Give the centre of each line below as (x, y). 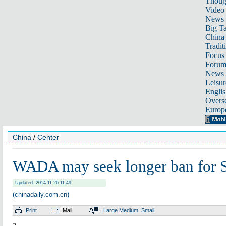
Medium (129, 210)
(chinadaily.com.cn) (41, 194)
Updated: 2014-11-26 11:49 (43, 183)
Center (48, 137)
